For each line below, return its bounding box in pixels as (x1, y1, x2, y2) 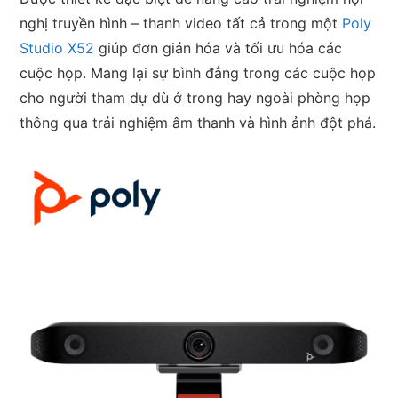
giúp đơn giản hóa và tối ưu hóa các (94, 39, 343, 58)
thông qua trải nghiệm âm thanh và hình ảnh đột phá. (20, 114, 377, 132)
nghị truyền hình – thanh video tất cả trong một (20, 14, 338, 33)
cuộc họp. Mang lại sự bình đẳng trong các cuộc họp (20, 64, 377, 83)
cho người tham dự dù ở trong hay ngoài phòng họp (20, 89, 371, 107)
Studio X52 (20, 39, 95, 58)
